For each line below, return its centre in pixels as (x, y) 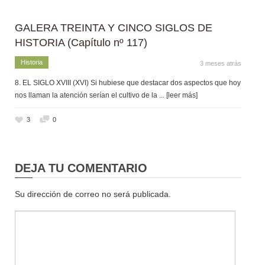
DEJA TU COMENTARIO (81, 168)
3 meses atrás (221, 63)
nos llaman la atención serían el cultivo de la (87, 95)
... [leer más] (178, 95)
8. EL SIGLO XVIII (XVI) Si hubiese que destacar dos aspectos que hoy (128, 83)
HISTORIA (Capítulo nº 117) (81, 42)
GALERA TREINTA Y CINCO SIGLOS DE (114, 28)
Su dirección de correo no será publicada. (93, 194)
